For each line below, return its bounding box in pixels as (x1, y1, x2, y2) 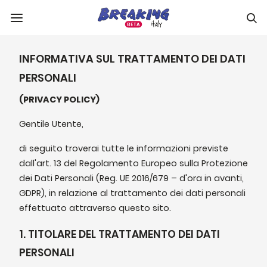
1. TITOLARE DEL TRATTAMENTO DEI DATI (19, 227, 220, 241)
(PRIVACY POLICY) (19, 94, 100, 105)
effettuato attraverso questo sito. (19, 202, 171, 214)
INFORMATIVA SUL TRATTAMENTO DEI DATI (19, 51, 246, 66)
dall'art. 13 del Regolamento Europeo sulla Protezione (19, 157, 248, 169)
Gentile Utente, (19, 118, 83, 130)
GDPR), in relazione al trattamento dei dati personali (19, 187, 246, 199)
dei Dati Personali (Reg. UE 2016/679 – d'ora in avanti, (19, 172, 244, 184)
